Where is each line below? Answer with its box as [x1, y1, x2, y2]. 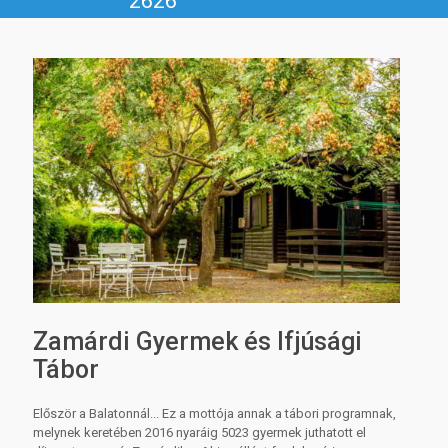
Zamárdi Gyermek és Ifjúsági [33, 326, 362, 356]
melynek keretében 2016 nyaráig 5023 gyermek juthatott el [33, 424, 366, 440]
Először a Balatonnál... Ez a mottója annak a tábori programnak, [33, 405, 396, 421]
